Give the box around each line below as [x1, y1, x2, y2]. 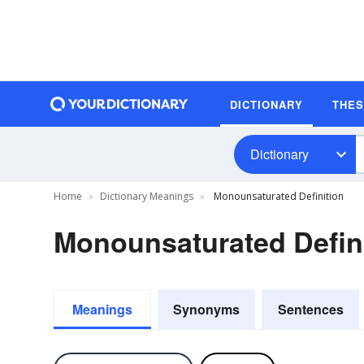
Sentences [277, 300, 344, 318]
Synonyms [173, 300, 240, 318]
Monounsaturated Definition [211, 189, 344, 203]
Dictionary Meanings [100, 189, 193, 203]
